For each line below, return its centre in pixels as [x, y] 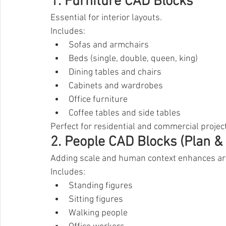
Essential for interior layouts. [106, 18]
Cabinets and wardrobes [116, 86]
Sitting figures [96, 200]
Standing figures [101, 186]
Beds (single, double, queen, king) [133, 59]
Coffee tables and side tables [125, 114]
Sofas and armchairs [109, 45]
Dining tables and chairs [115, 73]
